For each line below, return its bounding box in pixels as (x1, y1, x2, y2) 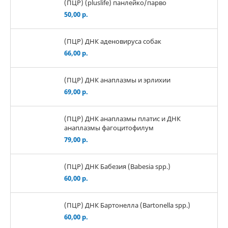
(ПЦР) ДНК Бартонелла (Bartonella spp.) (64, 200, 190, 210)
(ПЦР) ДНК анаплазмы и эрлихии (64, 75, 170, 84)
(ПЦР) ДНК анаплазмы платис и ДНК (64, 113, 181, 123)
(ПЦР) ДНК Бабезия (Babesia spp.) (64, 161, 170, 171)
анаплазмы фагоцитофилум (64, 123, 154, 132)
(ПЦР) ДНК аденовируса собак (64, 36, 161, 46)
